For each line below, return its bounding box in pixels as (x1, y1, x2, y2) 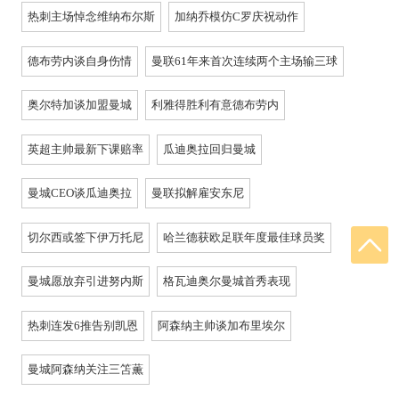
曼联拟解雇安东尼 (151, 186, 245, 200)
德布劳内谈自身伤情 (27, 53, 132, 68)
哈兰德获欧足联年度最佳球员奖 (163, 230, 326, 244)
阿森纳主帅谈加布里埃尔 (158, 318, 286, 332)
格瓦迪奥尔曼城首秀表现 (163, 274, 291, 289)
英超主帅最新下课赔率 (27, 142, 143, 156)
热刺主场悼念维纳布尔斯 (27, 10, 155, 24)
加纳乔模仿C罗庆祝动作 (175, 10, 299, 24)
